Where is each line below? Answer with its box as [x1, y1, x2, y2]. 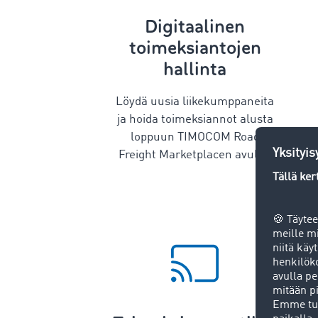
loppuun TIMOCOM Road [130, 131, 260, 143]
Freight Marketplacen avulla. [119, 148, 271, 161]
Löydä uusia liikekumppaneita [116, 95, 274, 108]
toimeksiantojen [128, 35, 261, 60]
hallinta [163, 57, 226, 81]
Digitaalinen [145, 14, 245, 38]
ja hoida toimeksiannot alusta [116, 113, 273, 126]
